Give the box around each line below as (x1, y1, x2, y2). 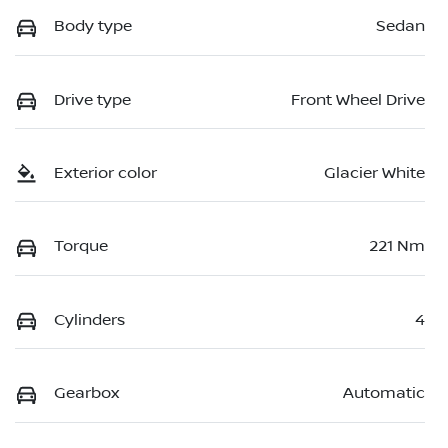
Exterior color (54, 164, 157, 182)
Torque (54, 237, 108, 256)
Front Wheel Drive (291, 90, 425, 109)
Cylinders (54, 310, 125, 329)
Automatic (343, 384, 425, 403)
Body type (54, 17, 132, 36)
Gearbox (54, 384, 119, 403)
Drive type (54, 90, 131, 109)
